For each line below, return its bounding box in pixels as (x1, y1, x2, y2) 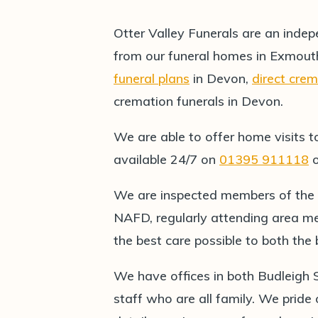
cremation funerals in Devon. (114, 93, 283, 109)
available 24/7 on (114, 151, 219, 168)
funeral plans (114, 70, 190, 87)
